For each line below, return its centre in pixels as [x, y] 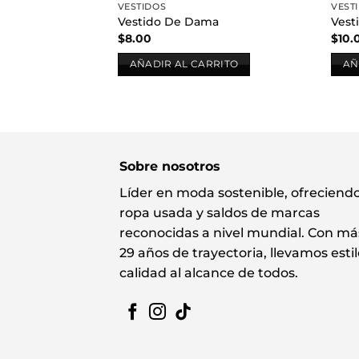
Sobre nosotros [170, 166]
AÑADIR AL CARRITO [184, 65]
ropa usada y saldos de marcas [220, 212]
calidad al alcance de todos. [209, 272]
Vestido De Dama [168, 22]
